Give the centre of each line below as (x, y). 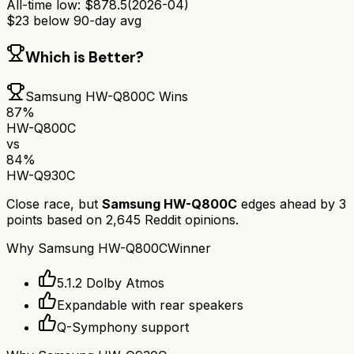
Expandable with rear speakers (150, 305)
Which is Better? (85, 57)
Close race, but (54, 203)
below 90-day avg (85, 21)
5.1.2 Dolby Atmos (111, 282)
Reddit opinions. (190, 219)
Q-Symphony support (123, 327)
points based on (56, 219)
